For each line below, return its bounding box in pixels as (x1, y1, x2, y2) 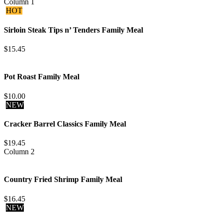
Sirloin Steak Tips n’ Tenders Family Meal (4, 25, 143, 34)
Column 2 (4, 147, 35, 156)
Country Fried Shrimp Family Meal (4, 175, 122, 184)
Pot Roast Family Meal (4, 73, 79, 81)
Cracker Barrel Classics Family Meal (4, 119, 126, 128)
